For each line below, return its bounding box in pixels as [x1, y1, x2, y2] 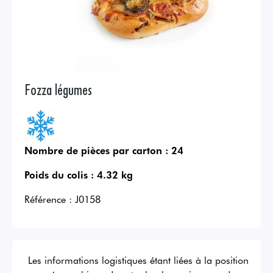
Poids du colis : [24, 168, 94, 182]
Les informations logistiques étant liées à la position [28, 253, 249, 267]
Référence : [24, 192, 72, 206]
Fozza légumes [24, 79, 92, 99]
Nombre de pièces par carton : [24, 143, 168, 157]
